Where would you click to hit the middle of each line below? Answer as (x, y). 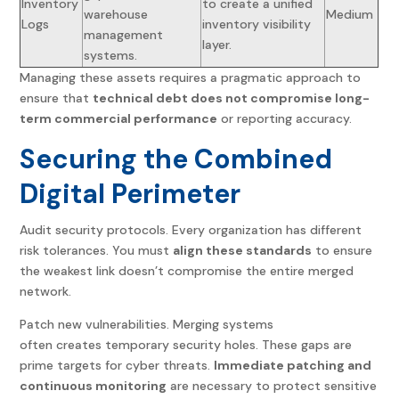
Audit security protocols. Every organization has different (191, 230)
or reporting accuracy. (285, 119)
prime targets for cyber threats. (117, 366)
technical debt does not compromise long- (232, 98)
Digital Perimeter (130, 194)
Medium (350, 15)
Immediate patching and (293, 366)
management (124, 35)
